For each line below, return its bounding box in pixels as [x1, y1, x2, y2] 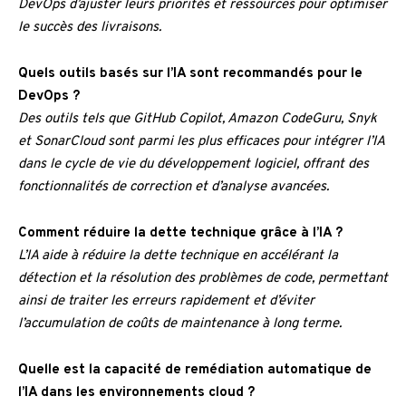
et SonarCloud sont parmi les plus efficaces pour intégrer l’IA [18, 133, 384, 151]
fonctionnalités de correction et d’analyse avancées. [18, 179, 329, 197]
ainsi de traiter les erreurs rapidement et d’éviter [18, 293, 314, 311]
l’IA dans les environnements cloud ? [18, 384, 255, 402]
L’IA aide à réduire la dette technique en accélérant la [18, 247, 338, 266]
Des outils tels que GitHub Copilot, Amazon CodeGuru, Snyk [18, 111, 377, 129]
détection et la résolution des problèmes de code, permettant [18, 270, 388, 288]
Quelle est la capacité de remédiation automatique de [18, 362, 372, 380]
